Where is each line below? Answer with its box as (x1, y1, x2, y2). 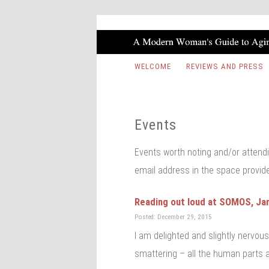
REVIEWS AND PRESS (186, 61, 264, 71)
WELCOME (134, 61, 171, 71)
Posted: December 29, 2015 (134, 213, 213, 221)
